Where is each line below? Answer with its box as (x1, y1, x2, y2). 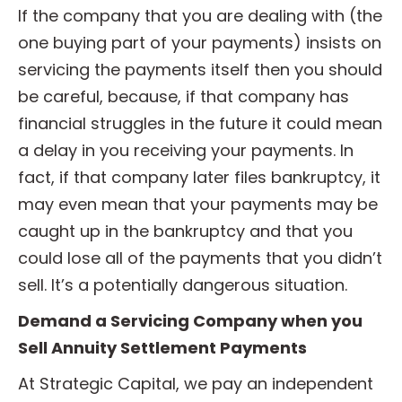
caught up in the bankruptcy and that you (18, 220, 353, 242)
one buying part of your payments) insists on (18, 31, 381, 54)
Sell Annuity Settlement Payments (18, 336, 307, 359)
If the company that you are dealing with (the (18, 4, 382, 27)
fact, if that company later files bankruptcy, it (18, 166, 380, 188)
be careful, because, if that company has (18, 85, 349, 108)
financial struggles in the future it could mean (18, 112, 382, 135)
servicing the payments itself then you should (18, 58, 382, 81)
